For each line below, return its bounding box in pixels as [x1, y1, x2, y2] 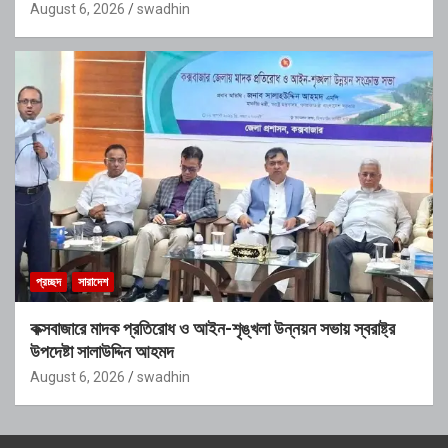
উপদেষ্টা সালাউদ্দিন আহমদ [30, 340, 174, 362]
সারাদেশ [78, 274, 108, 289]
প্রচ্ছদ [36, 274, 61, 289]
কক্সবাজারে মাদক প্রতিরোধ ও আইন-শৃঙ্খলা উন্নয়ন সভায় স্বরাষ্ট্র [30, 317, 395, 339]
